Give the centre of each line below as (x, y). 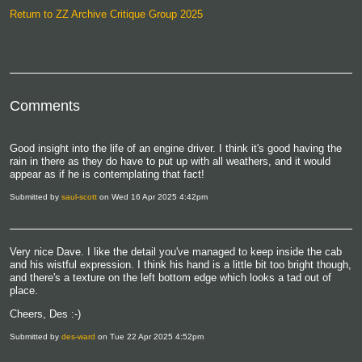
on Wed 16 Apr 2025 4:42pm (152, 197)
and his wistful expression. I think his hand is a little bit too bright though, (181, 265)
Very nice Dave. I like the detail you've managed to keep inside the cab (176, 252)
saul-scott (79, 197)
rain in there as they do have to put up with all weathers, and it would (170, 162)
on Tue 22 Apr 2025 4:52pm (149, 337)
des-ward (78, 337)
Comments (45, 105)
